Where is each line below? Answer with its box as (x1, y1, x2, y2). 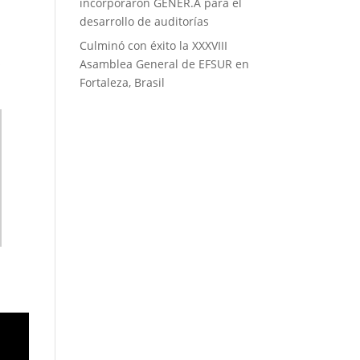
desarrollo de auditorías (79, 14, 209, 29)
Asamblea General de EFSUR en (79, 56, 249, 72)
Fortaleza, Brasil (79, 75, 165, 90)
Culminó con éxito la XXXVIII (79, 38, 227, 53)
